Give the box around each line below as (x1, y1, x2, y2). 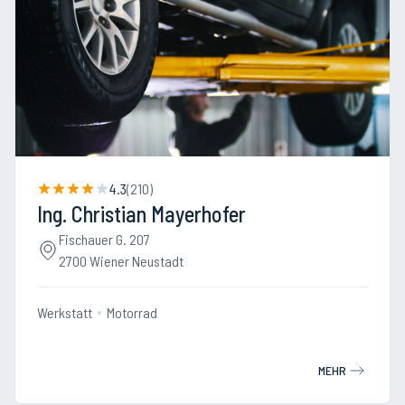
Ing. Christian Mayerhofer (37, 201, 246, 227)
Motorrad (107, 304, 157, 321)
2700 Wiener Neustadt (59, 252, 184, 269)
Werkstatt (37, 304, 92, 321)
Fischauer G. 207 (59, 231, 150, 248)
